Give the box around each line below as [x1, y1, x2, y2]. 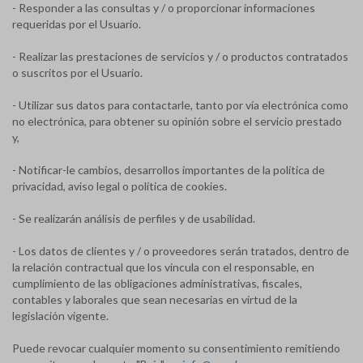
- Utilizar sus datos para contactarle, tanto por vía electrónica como [12, 98, 348, 112]
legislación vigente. [12, 309, 109, 322]
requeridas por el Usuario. [12, 17, 141, 31]
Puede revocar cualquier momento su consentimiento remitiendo [12, 341, 340, 355]
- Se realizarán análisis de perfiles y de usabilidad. [12, 211, 255, 225]
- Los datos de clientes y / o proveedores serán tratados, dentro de [12, 244, 349, 258]
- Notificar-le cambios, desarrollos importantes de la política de [12, 163, 325, 177]
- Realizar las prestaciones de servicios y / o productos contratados [12, 49, 348, 63]
